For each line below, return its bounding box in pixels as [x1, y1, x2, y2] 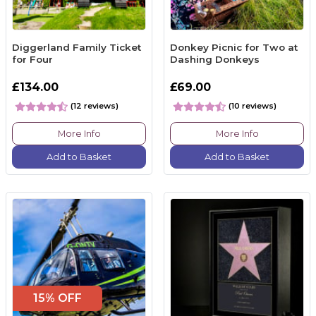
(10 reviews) [229, 101, 276, 111]
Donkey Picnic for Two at [170, 41, 298, 53]
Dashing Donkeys [170, 53, 260, 65]
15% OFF [32, 291, 82, 305]
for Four [12, 53, 53, 65]
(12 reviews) [71, 101, 119, 111]
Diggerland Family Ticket [12, 41, 141, 53]
